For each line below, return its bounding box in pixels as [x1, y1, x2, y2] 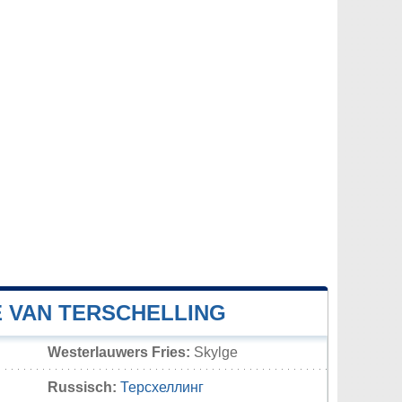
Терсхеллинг [120, 380, 204, 396]
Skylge [194, 345, 238, 361]
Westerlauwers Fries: [48, 345, 190, 361]
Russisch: [48, 380, 117, 396]
